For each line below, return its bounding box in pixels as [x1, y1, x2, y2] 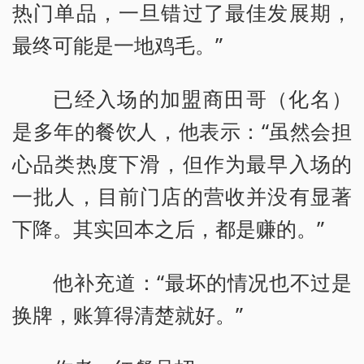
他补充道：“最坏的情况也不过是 [53, 267, 352, 296]
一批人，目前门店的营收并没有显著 [12, 181, 352, 210]
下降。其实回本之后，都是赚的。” [12, 214, 324, 242]
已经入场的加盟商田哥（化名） [53, 84, 352, 112]
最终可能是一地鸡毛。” [12, 30, 223, 58]
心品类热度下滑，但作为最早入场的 [12, 149, 352, 177]
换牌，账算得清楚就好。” [12, 300, 243, 328]
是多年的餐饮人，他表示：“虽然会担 [12, 116, 352, 145]
